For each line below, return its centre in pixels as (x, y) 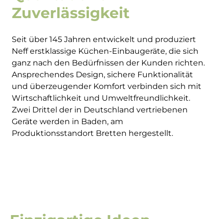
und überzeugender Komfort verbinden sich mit (107, 87)
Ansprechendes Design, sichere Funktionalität (102, 75)
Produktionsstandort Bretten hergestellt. (92, 133)
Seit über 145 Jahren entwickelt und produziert (104, 40)
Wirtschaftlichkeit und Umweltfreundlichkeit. (101, 98)
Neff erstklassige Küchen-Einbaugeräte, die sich (105, 51)
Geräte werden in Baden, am (67, 122)
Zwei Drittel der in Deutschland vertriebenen (100, 110)
